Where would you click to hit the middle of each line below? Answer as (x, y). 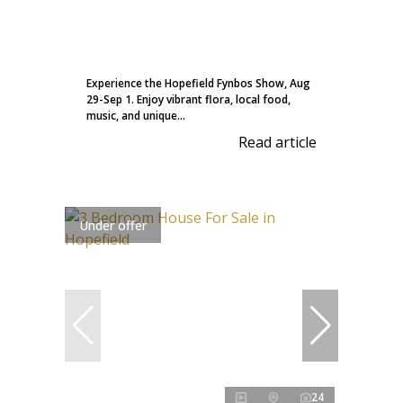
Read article (278, 143)
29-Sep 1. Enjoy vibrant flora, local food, (188, 100)
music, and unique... (136, 116)
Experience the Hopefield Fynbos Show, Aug (198, 84)
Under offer (113, 225)
